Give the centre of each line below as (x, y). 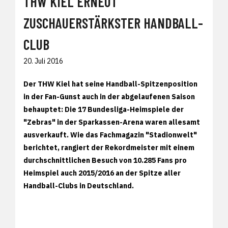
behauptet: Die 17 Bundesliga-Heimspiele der (104, 109)
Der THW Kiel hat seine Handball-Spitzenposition (110, 84)
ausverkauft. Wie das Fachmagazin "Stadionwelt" (110, 135)
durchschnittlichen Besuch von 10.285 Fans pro (105, 160)
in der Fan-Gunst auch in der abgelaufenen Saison (109, 96)
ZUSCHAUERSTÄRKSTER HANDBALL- (113, 23)
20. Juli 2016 (43, 61)
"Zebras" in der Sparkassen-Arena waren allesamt (112, 122)
